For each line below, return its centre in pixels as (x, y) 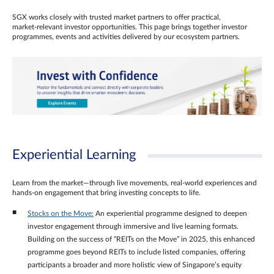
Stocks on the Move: (61, 213)
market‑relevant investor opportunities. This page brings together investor (130, 27)
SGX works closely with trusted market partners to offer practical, (117, 17)
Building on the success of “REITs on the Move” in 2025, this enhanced (141, 239)
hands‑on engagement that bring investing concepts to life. (106, 192)
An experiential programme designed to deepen (170, 213)
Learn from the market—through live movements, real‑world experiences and (135, 183)
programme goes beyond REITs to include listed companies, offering (136, 252)
